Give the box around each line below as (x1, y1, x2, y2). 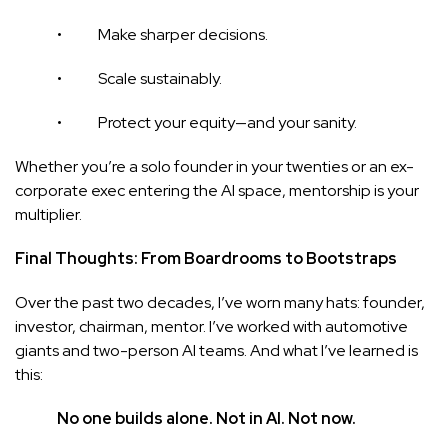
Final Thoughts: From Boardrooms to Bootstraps (15, 247, 397, 269)
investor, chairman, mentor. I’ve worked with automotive (15, 315, 408, 337)
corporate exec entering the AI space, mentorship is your (15, 179, 419, 201)
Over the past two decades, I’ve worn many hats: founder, (15, 291, 425, 313)
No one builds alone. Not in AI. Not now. (57, 407, 356, 429)
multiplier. (15, 203, 82, 225)
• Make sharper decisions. (15, 23, 268, 45)
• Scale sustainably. (15, 67, 222, 89)
